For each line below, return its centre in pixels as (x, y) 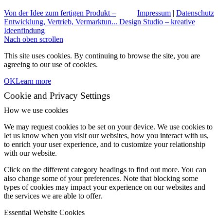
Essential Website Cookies (44, 212)
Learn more (33, 81)
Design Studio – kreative (157, 22)
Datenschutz (195, 13)
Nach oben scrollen (34, 39)
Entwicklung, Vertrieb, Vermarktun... (61, 22)
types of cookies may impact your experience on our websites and (105, 187)
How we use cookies (36, 110)
